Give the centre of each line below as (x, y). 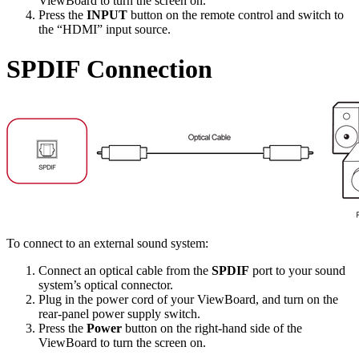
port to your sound (297, 271)
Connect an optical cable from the (125, 271)
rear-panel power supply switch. (119, 314)
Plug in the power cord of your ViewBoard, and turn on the (188, 300)
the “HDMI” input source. (105, 30)
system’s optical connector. (106, 285)
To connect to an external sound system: (107, 244)
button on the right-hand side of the (212, 329)
